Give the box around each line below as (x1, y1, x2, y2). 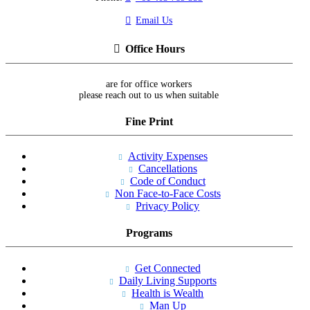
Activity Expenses (127, 150, 208, 163)
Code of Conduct (129, 175, 206, 188)
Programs (125, 227, 172, 239)
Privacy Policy (136, 200, 200, 212)
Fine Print (125, 115, 173, 127)
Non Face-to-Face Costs (114, 188, 221, 200)
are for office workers (106, 78, 192, 89)
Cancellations (138, 163, 197, 175)
